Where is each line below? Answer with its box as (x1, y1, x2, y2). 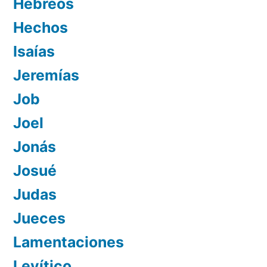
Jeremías (13, 66, 79, 84)
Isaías (13, 42, 55, 60)
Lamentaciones (13, 232, 124, 251)
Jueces (13, 209, 66, 227)
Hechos (13, 18, 68, 36)
